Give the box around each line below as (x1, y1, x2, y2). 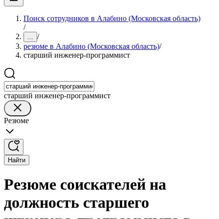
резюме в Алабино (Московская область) (23, 42, 159, 50)
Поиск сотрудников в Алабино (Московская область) (23, 14, 200, 22)
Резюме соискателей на (4, 175, 166, 194)
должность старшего (4, 194, 149, 212)
